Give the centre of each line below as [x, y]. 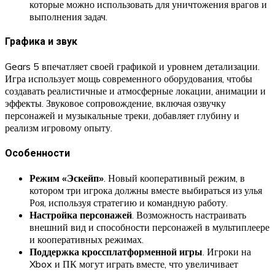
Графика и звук [41, 42]
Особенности [37, 153]
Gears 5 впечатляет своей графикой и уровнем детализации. [132, 67]
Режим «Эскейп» [67, 178]
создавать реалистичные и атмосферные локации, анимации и [135, 91]
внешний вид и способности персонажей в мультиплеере [149, 227]
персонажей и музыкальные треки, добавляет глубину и [122, 116]
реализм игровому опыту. [59, 128]
